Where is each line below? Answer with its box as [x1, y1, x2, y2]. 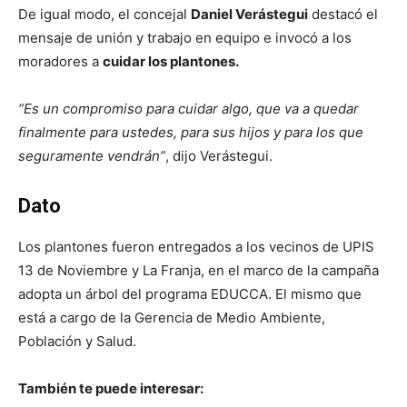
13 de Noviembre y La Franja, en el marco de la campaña [18, 262, 379, 280]
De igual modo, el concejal [18, 5, 191, 24]
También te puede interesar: [18, 380, 203, 398]
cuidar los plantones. [103, 53, 239, 71]
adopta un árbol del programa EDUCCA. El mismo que [18, 285, 362, 303]
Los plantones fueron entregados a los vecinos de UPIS [18, 238, 374, 256]
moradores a [18, 53, 103, 71]
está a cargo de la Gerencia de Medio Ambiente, [18, 309, 325, 327]
